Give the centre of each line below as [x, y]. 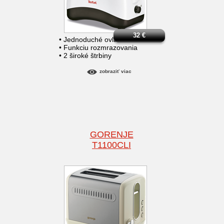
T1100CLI [111, 145]
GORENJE [111, 135]
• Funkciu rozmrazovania [98, 48]
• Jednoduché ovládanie [97, 40]
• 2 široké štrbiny [85, 56]
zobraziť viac [115, 71]
